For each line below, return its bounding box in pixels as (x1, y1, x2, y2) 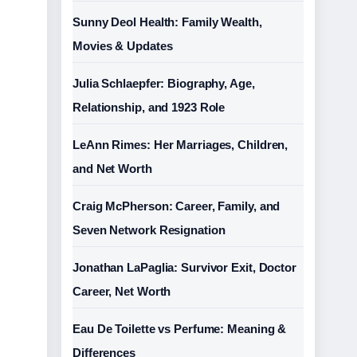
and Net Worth (73, 162, 152, 175)
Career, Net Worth (73, 284, 171, 298)
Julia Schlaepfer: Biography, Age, (73, 76, 255, 90)
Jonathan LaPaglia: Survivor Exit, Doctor (73, 261, 296, 274)
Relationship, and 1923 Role (73, 100, 226, 114)
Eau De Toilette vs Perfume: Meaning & (73, 322, 287, 335)
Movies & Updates (73, 39, 173, 53)
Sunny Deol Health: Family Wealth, (73, 15, 262, 29)
